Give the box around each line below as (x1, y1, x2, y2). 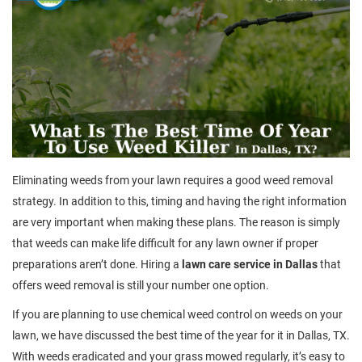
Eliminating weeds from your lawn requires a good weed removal (12, 173, 333, 187)
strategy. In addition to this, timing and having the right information (12, 194, 347, 208)
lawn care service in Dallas (182, 257, 318, 271)
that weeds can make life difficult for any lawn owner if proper (12, 236, 318, 250)
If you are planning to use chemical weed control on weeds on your (12, 307, 343, 321)
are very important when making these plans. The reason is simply (12, 215, 340, 229)
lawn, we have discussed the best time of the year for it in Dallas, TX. (12, 328, 350, 342)
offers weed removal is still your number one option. (12, 278, 269, 292)
